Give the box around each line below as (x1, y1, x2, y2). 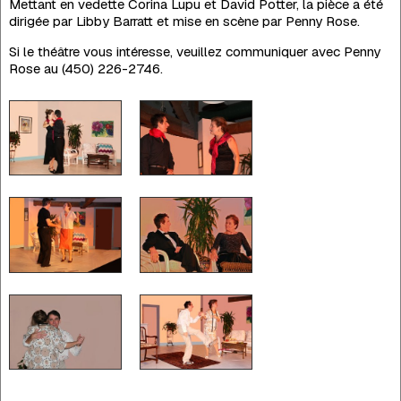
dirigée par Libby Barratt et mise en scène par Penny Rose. (8, 13, 360, 30)
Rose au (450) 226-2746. (8, 60, 163, 78)
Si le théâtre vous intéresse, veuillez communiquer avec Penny (8, 43, 380, 61)
